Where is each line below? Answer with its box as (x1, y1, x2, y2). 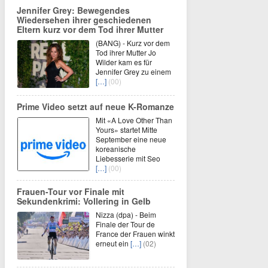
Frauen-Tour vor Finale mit (17, 185, 124, 197)
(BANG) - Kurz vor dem (96, 38, 170, 48)
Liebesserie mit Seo (96, 153, 160, 163)
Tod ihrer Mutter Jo (96, 47, 156, 57)
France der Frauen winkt (96, 229, 175, 239)
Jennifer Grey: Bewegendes (17, 4, 130, 16)
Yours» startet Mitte (96, 124, 157, 135)
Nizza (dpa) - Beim (96, 209, 156, 220)
